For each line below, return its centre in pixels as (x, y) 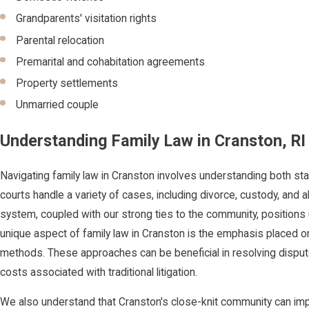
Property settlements (67, 83)
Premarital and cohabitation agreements (111, 62)
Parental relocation (60, 40)
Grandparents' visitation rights (87, 19)
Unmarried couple (58, 104)
